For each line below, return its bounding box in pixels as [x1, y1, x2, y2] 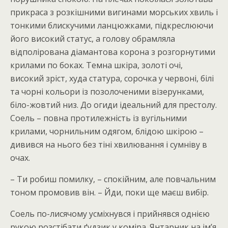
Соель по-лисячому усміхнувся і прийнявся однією [10, 208, 210, 219]
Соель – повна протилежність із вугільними [10, 112, 187, 124]
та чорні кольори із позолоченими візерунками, [10, 86, 204, 97]
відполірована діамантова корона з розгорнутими [10, 46, 215, 58]
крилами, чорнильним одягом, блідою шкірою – [10, 126, 204, 137]
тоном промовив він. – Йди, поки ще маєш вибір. [10, 187, 209, 198]
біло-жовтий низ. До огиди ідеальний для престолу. [10, 99, 217, 110]
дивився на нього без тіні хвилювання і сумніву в [10, 139, 207, 150]
